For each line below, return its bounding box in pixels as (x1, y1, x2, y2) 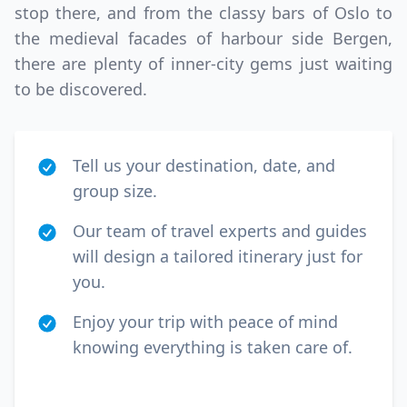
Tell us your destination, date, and (73, 154, 335, 176)
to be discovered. (15, 78, 147, 100)
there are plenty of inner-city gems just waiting (15, 53, 392, 74)
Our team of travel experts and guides (73, 220, 367, 242)
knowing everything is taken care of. (73, 336, 352, 358)
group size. (73, 180, 157, 202)
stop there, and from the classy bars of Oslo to (15, 2, 392, 24)
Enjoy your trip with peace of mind (73, 311, 338, 333)
